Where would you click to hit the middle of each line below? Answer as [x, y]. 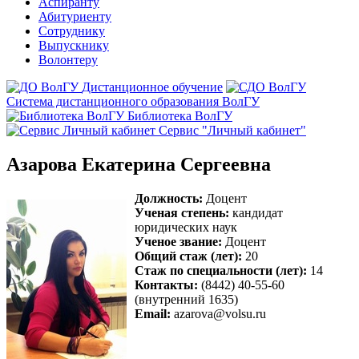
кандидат [256, 212]
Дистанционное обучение [152, 87]
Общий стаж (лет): [188, 256]
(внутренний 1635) [186, 299]
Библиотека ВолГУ [180, 116]
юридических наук [186, 227]
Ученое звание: [178, 241]
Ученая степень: [182, 212]
